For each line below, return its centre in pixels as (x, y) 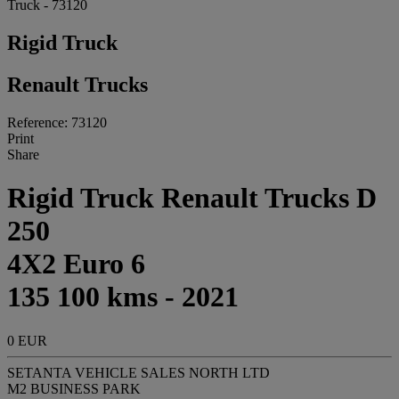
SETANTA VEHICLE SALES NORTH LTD (138, 372)
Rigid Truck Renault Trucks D (192, 198)
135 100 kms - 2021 (123, 297)
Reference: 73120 (57, 122)
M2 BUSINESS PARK (74, 388)
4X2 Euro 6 (76, 264)
